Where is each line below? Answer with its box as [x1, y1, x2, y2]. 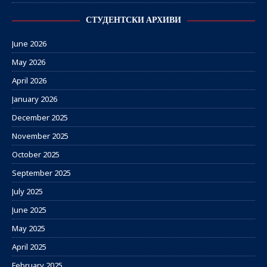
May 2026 [12, 57, 45, 68]
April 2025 [12, 241, 46, 253]
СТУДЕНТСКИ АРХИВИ [86, 15, 181, 26]
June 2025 [12, 204, 46, 216]
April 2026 [12, 75, 46, 86]
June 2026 [12, 38, 46, 49]
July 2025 [12, 186, 43, 197]
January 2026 [12, 94, 57, 105]
